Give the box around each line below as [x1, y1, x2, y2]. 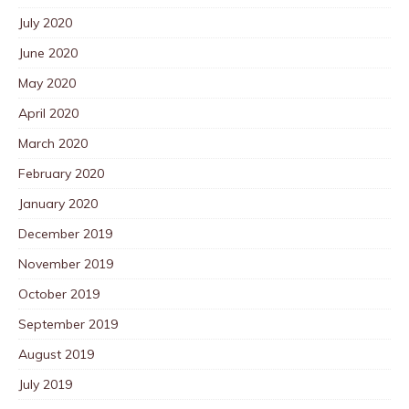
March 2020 [18, 134, 88, 152]
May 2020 [18, 74, 76, 91]
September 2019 [18, 315, 118, 332]
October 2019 [18, 285, 100, 302]
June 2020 [18, 44, 78, 61]
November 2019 [18, 255, 113, 272]
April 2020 [18, 104, 79, 121]
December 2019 [18, 225, 112, 242]
